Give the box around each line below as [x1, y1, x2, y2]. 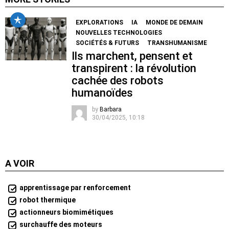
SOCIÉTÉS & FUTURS [76, 39, 139, 47]
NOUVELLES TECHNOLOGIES [76, 29, 162, 37]
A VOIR [5, 158, 34, 169]
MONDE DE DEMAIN [146, 19, 203, 27]
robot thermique [19, 196, 76, 204]
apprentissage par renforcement [19, 184, 131, 192]
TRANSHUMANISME [147, 39, 207, 47]
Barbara [100, 106, 122, 113]
